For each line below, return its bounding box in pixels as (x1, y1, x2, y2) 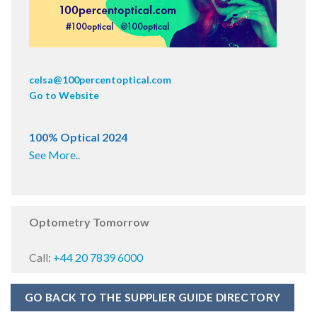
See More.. (29, 147, 80, 161)
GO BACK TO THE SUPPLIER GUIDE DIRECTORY (24, 290, 281, 304)
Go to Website (29, 88, 99, 101)
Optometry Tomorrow (29, 214, 149, 229)
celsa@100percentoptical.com (29, 73, 171, 86)
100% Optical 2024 (29, 129, 127, 144)
